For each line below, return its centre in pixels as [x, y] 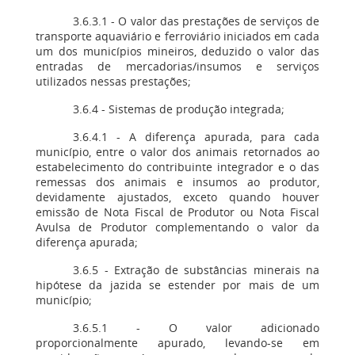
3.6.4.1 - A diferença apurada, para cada [196, 137]
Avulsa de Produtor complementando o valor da [177, 227]
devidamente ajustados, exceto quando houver [177, 197]
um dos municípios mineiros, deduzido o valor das [177, 51]
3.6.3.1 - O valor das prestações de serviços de [196, 21]
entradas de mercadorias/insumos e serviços [177, 66]
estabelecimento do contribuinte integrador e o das [177, 167]
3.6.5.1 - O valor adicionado [196, 328]
